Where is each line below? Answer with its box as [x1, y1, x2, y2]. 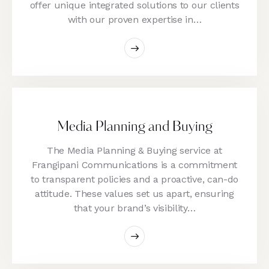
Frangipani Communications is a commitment [32, 159, 237, 171]
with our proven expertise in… [67, 14, 202, 26]
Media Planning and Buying [56, 120, 213, 134]
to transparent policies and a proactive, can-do [31, 173, 238, 185]
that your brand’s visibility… [73, 202, 196, 214]
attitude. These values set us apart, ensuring [35, 187, 234, 199]
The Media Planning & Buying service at [47, 144, 222, 156]
